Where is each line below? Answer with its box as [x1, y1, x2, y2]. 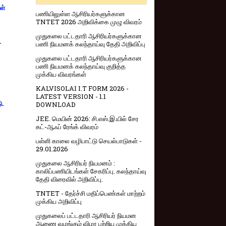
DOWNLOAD [36, 100, 76, 109]
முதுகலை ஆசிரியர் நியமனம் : [36, 158, 115, 168]
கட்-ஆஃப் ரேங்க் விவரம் [36, 122, 98, 132]
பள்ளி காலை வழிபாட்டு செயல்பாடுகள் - [36, 136, 142, 146]
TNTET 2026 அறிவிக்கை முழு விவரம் [36, 17, 142, 27]
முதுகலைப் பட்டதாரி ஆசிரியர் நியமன [36, 211, 136, 220]
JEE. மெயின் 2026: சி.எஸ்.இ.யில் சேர [36, 114, 139, 124]
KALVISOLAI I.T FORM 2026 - [36, 84, 129, 93]
